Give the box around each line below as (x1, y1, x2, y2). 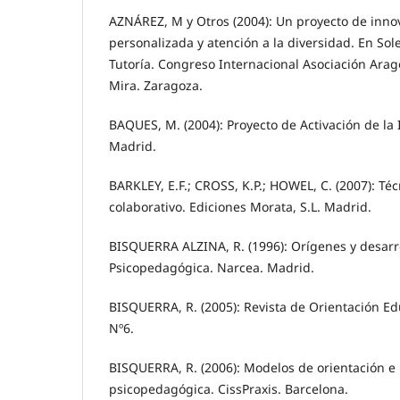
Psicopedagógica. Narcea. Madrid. (109, 258, 314, 276)
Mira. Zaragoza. (109, 76, 203, 94)
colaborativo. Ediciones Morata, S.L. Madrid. (109, 197, 371, 215)
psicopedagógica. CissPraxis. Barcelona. (109, 379, 348, 397)
